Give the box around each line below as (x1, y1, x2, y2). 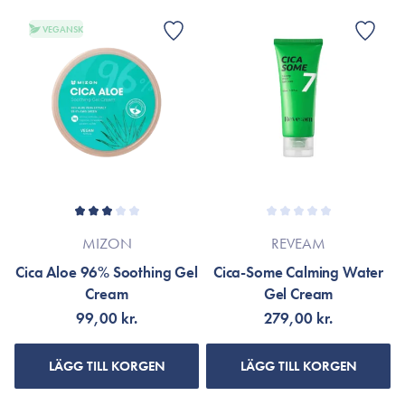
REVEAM (271, 233, 325, 253)
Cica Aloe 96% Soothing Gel (15, 262, 198, 282)
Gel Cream (263, 284, 334, 304)
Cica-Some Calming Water (212, 262, 384, 282)
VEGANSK (42, 23, 83, 35)
